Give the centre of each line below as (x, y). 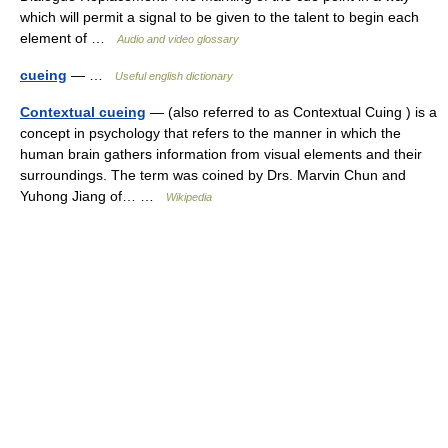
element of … (68, 38)
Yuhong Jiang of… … (93, 196)
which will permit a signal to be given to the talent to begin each (219, 17)
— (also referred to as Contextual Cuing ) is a (291, 112)
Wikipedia (189, 197)
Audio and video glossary (178, 39)
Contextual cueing (83, 112)
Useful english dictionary (174, 76)
